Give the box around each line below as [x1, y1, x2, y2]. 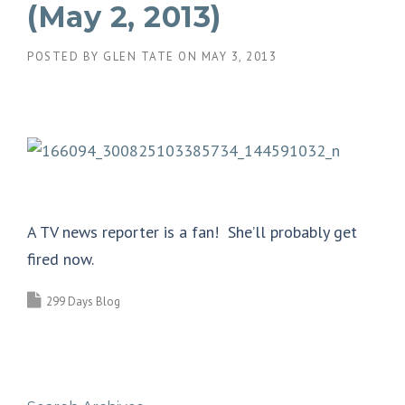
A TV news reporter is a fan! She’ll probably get [27, 221, 357, 243]
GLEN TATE [103, 48, 174, 64]
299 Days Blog [46, 294, 120, 310]
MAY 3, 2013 [201, 48, 277, 64]
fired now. [27, 249, 94, 270]
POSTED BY [27, 48, 103, 64]
